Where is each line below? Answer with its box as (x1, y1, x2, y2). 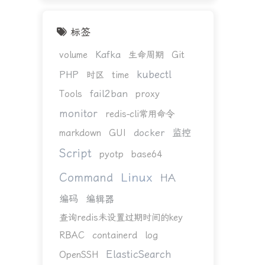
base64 (131, 148, 162, 160)
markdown (59, 127, 101, 138)
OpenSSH (59, 249, 98, 260)
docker (133, 127, 164, 138)
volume (59, 49, 88, 60)
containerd (92, 230, 137, 241)
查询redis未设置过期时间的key (59, 212, 183, 223)
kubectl (136, 68, 172, 80)
